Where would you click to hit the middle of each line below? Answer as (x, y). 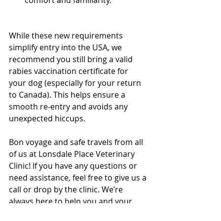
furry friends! (35, 213)
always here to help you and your (72, 201)
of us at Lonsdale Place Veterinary (73, 154)
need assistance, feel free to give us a (79, 177)
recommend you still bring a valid (72, 59)
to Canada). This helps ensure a (68, 94)
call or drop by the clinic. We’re (67, 189)
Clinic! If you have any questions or (74, 166)
